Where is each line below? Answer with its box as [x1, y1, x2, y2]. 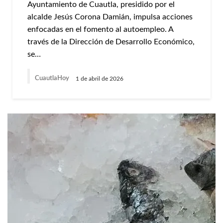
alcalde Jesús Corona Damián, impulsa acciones [27, 13, 193, 21]
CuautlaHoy [35, 75, 71, 82]
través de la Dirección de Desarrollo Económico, [27, 38, 195, 46]
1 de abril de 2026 [76, 75, 123, 82]
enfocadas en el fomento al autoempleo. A [27, 25, 173, 33]
